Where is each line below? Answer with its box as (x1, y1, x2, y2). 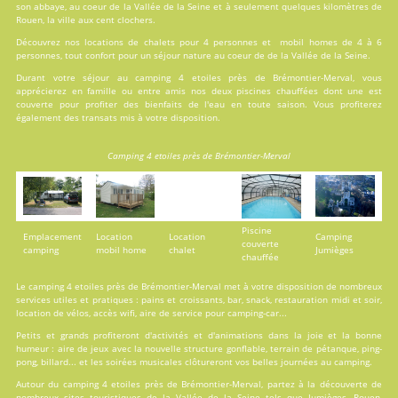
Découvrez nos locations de (15, 36, 144, 48)
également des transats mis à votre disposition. (15, 111, 220, 123)
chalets (143, 36, 175, 48)
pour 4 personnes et (174, 36, 281, 48)
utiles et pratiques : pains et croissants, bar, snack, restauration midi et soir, (50, 292, 383, 306)
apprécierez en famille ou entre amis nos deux (15, 84, 237, 97)
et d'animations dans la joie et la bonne (188, 328, 383, 341)
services (15, 292, 51, 306)
